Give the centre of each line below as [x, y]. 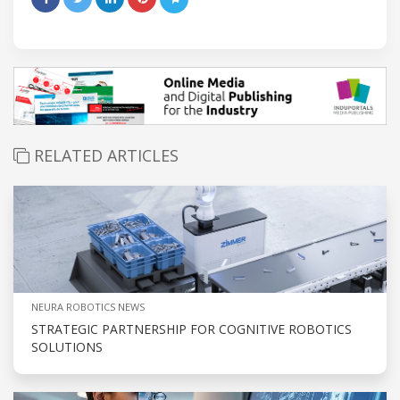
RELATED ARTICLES [104, 156]
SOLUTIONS [67, 347]
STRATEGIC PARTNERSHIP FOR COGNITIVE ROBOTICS [192, 329]
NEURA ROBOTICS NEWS [88, 307]
